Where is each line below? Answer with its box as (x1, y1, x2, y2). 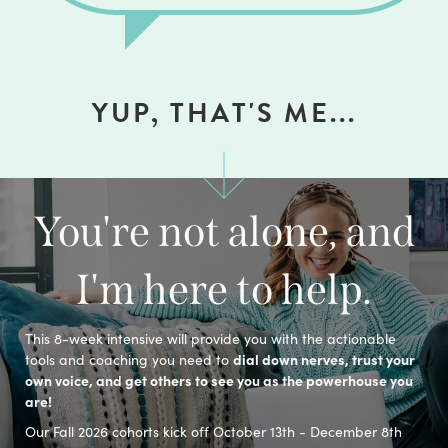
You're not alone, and (33, 206, 415, 257)
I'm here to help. (76, 264, 372, 315)
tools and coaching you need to (25, 349, 233, 369)
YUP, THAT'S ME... (91, 92, 357, 133)
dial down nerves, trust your (233, 348, 415, 369)
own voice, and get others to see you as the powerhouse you (25, 369, 413, 390)
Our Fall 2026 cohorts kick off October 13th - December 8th (25, 421, 402, 441)
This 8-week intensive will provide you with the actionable (25, 328, 396, 348)
